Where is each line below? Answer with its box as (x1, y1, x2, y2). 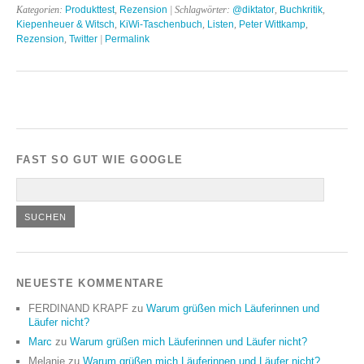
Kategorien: (16, 3, 65, 15)
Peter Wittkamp (239, 18, 305, 30)
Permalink (105, 32, 149, 45)
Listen (207, 18, 234, 30)
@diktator (232, 3, 275, 15)
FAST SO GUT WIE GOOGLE (16, 153, 184, 166)
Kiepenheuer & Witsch (16, 18, 115, 30)
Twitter (69, 32, 97, 45)
